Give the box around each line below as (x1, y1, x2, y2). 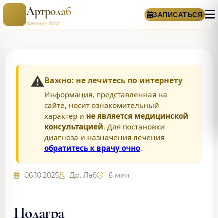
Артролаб (26, 4, 72, 18)
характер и (44, 111, 86, 121)
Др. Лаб (68, 171, 97, 179)
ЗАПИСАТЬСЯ (153, 11, 202, 18)
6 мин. (107, 171, 131, 179)
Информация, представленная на (44, 90, 167, 99)
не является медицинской (86, 111, 188, 121)
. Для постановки (103, 122, 165, 131)
